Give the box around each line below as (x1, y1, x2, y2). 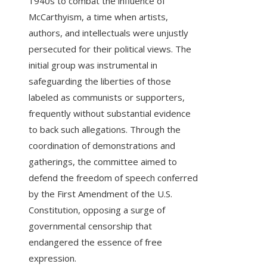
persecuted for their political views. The (29, 43, 191, 55)
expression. (29, 252, 76, 265)
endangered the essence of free (29, 236, 162, 249)
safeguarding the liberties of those (29, 75, 171, 88)
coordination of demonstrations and (29, 139, 175, 152)
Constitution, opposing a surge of (29, 204, 165, 216)
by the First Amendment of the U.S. (29, 188, 172, 200)
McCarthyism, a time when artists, (29, 11, 168, 23)
